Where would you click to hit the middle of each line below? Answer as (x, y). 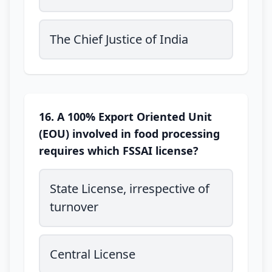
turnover (74, 207)
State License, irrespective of (130, 189)
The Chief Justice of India (119, 39)
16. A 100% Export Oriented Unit (125, 117)
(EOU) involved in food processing (129, 134)
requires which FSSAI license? (119, 151)
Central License (93, 254)
